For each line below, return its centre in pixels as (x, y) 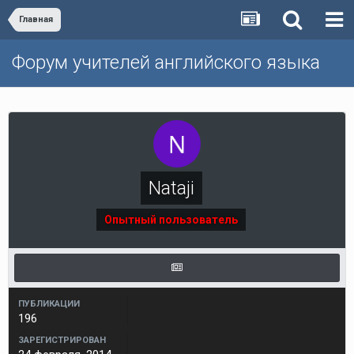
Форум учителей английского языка (166, 62)
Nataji (171, 188)
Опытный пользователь (171, 220)
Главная (36, 19)
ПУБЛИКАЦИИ (49, 304)
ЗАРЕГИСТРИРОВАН (62, 340)
